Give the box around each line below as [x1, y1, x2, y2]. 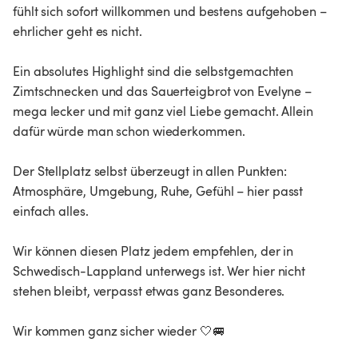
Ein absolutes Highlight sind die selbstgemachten [13, 62, 297, 80]
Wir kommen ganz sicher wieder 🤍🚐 [13, 321, 225, 340]
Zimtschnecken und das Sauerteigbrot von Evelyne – [13, 82, 315, 100]
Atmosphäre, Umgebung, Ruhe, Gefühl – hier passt [13, 181, 307, 200]
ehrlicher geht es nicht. [13, 22, 142, 40]
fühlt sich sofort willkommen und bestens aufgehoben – [13, 2, 330, 20]
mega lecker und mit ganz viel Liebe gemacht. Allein [13, 101, 316, 120]
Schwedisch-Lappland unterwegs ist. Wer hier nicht [13, 261, 308, 280]
